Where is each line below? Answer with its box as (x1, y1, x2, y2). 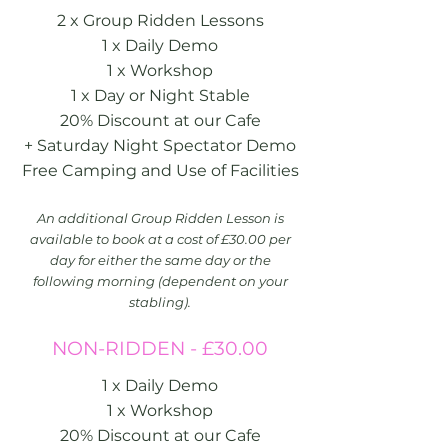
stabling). (129, 294, 191, 310)
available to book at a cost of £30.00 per (29, 231, 291, 247)
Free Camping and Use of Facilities (21, 161, 299, 180)
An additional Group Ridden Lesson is (36, 210, 284, 226)
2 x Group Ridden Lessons (56, 11, 264, 30)
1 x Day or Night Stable (70, 86, 250, 105)
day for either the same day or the (49, 252, 271, 268)
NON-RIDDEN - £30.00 (52, 337, 268, 360)
